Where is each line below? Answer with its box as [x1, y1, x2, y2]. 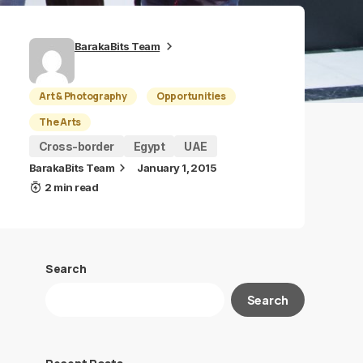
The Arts [39, 115, 82, 129]
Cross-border [39, 139, 114, 153]
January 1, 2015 [137, 161, 217, 174]
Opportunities [156, 89, 226, 103]
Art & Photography [39, 89, 127, 103]
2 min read [45, 181, 99, 194]
